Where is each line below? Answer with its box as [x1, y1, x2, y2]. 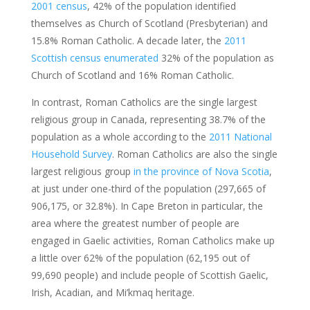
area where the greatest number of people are [30, 216, 239, 230]
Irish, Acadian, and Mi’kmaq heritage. [30, 285, 194, 299]
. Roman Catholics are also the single [111, 147, 277, 161]
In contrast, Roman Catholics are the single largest [30, 95, 257, 109]
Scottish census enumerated [30, 51, 158, 64]
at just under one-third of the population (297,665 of [30, 181, 266, 195]
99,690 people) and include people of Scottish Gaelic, [30, 268, 268, 282]
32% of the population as [158, 51, 274, 64]
